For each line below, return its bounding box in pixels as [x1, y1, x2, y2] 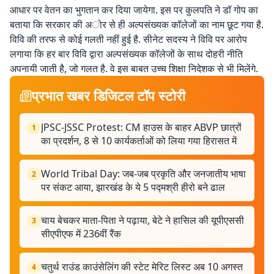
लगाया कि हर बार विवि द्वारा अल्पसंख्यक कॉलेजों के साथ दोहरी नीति [10, 47, 243, 61]
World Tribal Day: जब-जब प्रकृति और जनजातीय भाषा [41, 167, 246, 180]
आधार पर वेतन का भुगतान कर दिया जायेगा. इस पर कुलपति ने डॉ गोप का [10, 3, 258, 17]
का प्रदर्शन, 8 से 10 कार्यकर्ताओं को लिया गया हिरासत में [41, 134, 237, 147]
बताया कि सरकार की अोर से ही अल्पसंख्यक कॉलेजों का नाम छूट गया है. [10, 18, 264, 31]
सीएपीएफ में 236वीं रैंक [41, 227, 121, 240]
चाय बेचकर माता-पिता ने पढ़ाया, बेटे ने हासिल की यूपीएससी [41, 213, 244, 227]
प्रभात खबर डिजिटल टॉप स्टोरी [32, 86, 185, 105]
